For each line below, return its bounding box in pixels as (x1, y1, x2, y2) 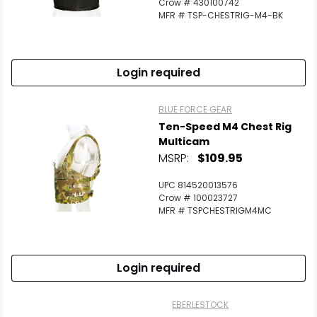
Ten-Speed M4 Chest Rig (158, 120, 292, 134)
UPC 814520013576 (158, 179, 238, 191)
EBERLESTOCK (172, 299, 229, 311)
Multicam (158, 134, 209, 149)
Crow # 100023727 (158, 192, 238, 204)
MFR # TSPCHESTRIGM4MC (158, 204, 272, 217)
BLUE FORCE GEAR (158, 103, 232, 115)
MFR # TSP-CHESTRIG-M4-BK (158, 9, 283, 21)
